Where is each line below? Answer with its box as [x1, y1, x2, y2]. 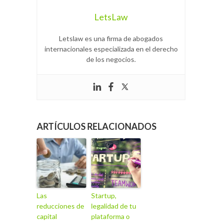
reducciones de [37, 201, 84, 210]
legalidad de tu [91, 201, 136, 210]
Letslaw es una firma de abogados [59, 34, 163, 43]
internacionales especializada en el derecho [44, 44, 178, 53]
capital [37, 212, 57, 221]
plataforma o [91, 212, 130, 221]
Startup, [91, 191, 116, 200]
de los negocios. [86, 55, 136, 63]
